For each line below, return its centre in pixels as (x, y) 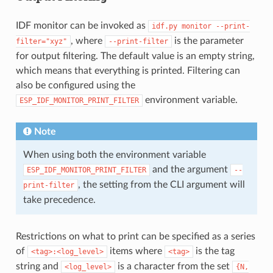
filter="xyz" (41, 41)
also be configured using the (75, 85)
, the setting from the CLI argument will (161, 184)
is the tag (214, 251)
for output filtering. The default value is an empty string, (135, 56)
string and (38, 266)
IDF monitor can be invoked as (82, 25)
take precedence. (59, 200)
